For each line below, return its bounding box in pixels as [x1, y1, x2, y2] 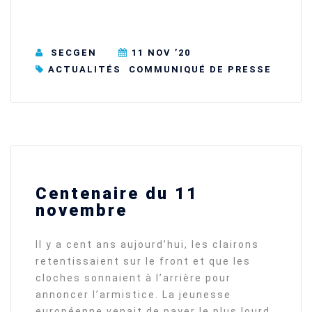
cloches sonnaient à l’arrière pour [36, 272, 231, 284]
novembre [36, 201, 127, 221]
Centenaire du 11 [36, 184, 198, 204]
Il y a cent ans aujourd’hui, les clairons [36, 239, 259, 251]
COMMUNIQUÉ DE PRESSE [129, 64, 272, 75]
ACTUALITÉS [48, 64, 121, 75]
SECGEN [51, 47, 97, 58]
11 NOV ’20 [132, 47, 191, 58]
